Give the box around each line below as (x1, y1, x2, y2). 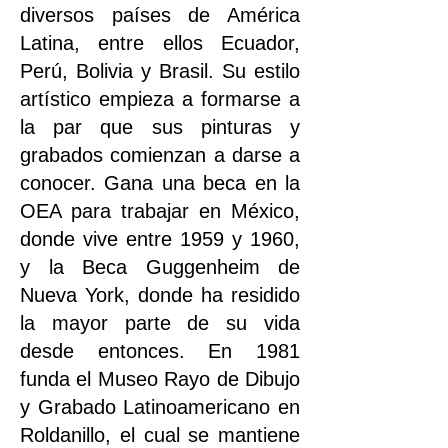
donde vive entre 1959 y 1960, (20, 227, 300, 250)
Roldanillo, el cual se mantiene (20, 423, 300, 446)
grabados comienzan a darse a (20, 143, 300, 166)
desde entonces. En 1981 (20, 339, 300, 362)
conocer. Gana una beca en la (20, 171, 300, 194)
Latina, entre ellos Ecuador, (20, 31, 300, 54)
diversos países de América (20, 3, 300, 26)
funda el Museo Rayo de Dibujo (20, 367, 300, 390)
